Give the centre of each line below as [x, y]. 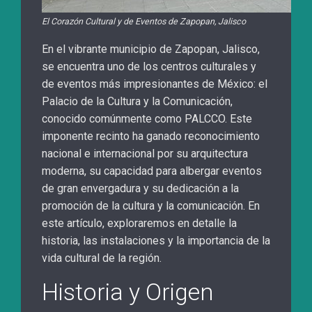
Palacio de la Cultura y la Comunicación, [137, 102]
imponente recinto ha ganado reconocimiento [151, 136]
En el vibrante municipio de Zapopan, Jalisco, [151, 49]
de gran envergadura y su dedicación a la [140, 189]
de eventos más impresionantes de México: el [155, 84]
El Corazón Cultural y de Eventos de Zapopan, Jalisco [144, 22]
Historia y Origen [128, 292]
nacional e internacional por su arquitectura [145, 154]
